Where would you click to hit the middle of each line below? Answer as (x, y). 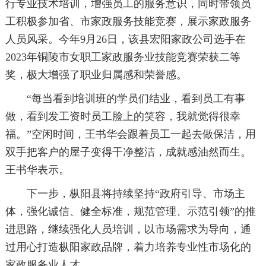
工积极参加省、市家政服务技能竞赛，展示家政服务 (128, 22)
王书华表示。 (37, 170)
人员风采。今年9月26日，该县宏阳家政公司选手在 (125, 39)
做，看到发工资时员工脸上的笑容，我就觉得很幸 (123, 117)
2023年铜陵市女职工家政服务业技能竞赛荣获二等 (123, 57)
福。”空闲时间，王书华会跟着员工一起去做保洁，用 (130, 134)
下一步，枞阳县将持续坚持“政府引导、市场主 (125, 194)
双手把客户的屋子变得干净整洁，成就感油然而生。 (128, 152)
